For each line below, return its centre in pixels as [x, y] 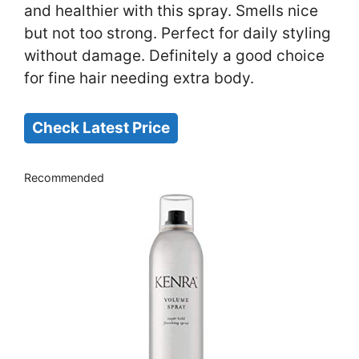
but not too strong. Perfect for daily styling [177, 34]
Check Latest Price [101, 127]
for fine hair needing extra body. [139, 79]
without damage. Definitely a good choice [174, 56]
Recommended [64, 178]
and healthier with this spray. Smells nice [171, 11]
